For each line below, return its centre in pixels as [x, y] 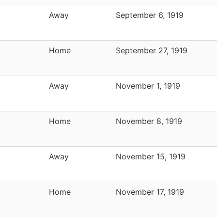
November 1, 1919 [148, 85]
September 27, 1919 [152, 50]
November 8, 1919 [149, 121]
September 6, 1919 [150, 15]
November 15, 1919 [151, 156]
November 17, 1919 [150, 192]
